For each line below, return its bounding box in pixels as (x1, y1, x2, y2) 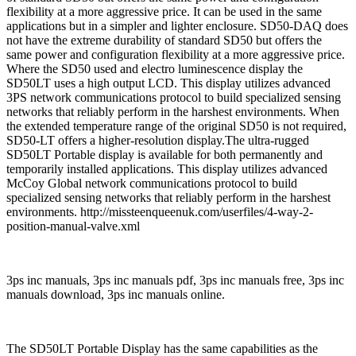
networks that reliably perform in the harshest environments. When (6, 105, 339, 119)
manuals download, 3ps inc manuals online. (6, 288, 225, 302)
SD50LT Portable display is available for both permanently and (6, 148, 323, 162)
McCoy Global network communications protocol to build (6, 176, 297, 191)
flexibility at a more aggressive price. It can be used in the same (6, 5, 322, 19)
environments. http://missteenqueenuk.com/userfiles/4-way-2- (6, 205, 313, 219)
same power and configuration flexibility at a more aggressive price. (6, 48, 345, 62)
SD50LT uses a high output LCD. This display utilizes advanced (6, 76, 331, 91)
